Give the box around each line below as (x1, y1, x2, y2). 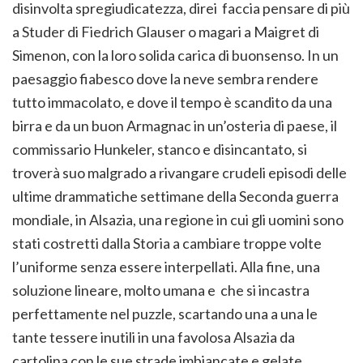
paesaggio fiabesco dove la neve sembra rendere (12, 70, 318, 88)
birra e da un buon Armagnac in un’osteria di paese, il (12, 117, 337, 135)
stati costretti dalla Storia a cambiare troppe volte (12, 234, 322, 253)
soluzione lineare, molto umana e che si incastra (12, 281, 310, 300)
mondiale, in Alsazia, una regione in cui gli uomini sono (12, 211, 344, 229)
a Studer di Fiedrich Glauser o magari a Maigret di (12, 23, 319, 41)
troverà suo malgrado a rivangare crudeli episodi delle (12, 164, 347, 182)
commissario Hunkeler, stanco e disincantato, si (12, 140, 307, 159)
